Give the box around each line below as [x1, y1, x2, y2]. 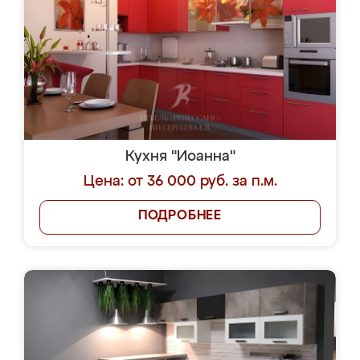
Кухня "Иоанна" [125, 149, 235, 164]
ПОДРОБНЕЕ [137, 210, 223, 223]
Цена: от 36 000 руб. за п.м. [83, 174, 277, 189]
